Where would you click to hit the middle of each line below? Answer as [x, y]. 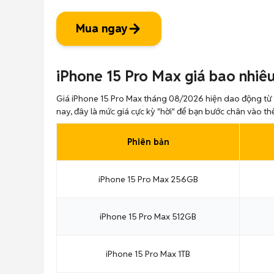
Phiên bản [148, 142]
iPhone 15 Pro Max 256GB [148, 179]
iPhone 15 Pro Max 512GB [148, 217]
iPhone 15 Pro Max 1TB [148, 254]
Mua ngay [102, 28]
